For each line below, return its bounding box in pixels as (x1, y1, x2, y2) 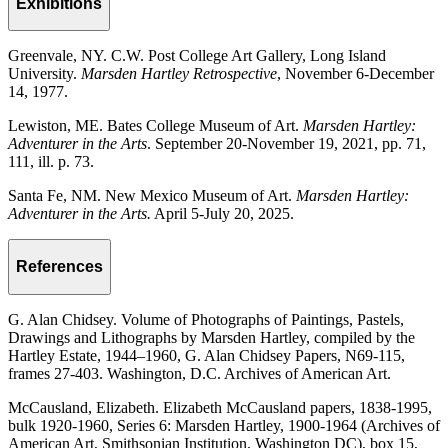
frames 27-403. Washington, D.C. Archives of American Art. (8, 364, 391, 382)
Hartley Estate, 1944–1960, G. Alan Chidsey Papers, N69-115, (8, 346, 405, 364)
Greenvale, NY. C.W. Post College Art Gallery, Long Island (8, 47, 386, 65)
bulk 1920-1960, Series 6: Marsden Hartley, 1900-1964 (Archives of (8, 416, 440, 434)
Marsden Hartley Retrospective (81, 65, 277, 83)
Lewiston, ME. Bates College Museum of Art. (8, 117, 303, 135)
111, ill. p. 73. (8, 153, 94, 171)
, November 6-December (277, 65, 434, 83)
